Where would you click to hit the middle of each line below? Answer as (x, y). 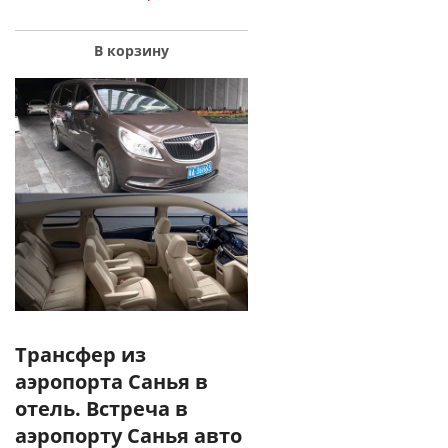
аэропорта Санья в (111, 381)
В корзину (131, 50)
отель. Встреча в (101, 408)
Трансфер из (80, 354)
